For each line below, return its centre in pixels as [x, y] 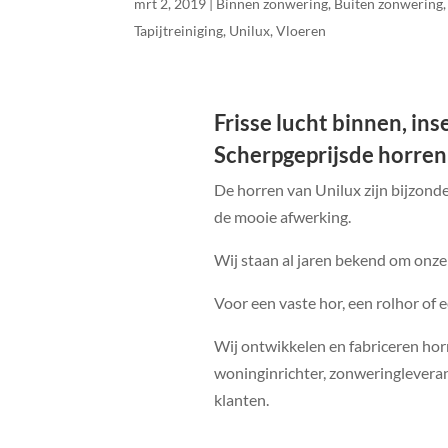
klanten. [241, 400]
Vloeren [301, 30]
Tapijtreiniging [179, 30]
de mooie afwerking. [282, 217]
